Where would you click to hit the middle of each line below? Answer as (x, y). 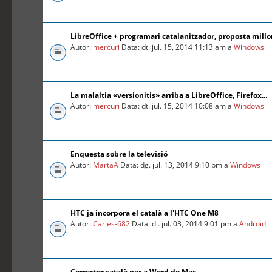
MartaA (106, 165)
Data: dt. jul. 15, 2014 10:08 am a (177, 106)
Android (253, 224)
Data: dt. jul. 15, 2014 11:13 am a (177, 47)
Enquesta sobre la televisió (119, 154)
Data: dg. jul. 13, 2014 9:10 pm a (175, 165)
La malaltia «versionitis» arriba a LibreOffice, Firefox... (169, 95)
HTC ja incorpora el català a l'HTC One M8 (145, 213)
